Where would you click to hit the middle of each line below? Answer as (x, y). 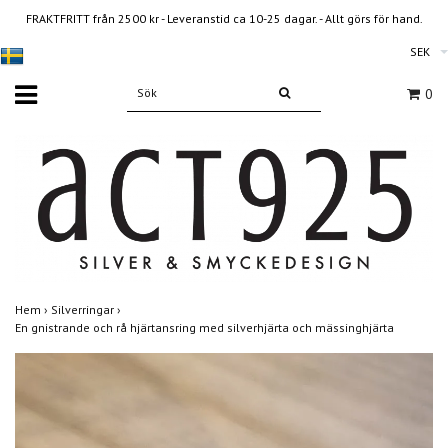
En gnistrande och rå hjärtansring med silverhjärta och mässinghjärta (206, 327)
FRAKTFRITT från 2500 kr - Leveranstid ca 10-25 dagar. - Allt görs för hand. (224, 18)
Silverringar (84, 309)
